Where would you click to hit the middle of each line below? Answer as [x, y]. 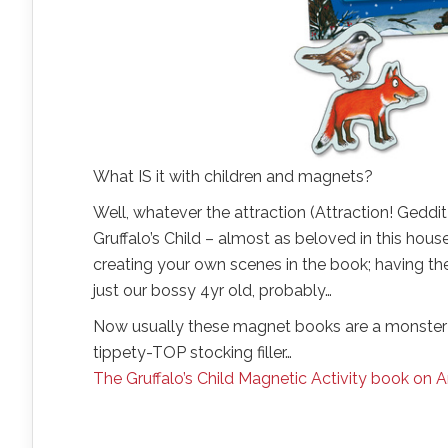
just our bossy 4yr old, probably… [212, 290]
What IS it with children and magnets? [233, 176]
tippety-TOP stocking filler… [192, 352]
